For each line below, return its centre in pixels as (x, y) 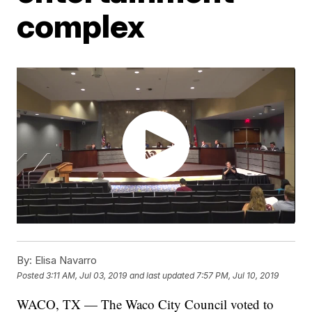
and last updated (162, 275)
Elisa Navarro (65, 260)
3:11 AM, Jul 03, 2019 (87, 275)
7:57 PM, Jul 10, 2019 (238, 275)
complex (81, 26)
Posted (32, 275)
